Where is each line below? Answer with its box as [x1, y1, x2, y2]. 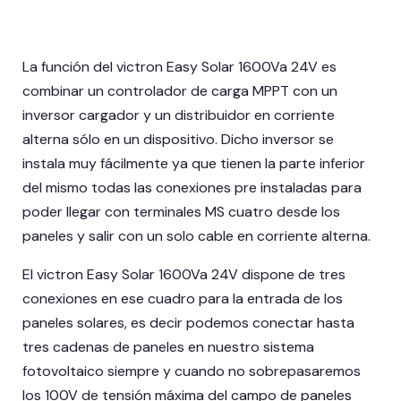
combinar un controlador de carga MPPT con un [22, 81, 337, 101]
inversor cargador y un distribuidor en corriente [22, 106, 335, 125]
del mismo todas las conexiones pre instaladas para [22, 178, 362, 198]
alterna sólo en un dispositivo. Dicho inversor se [22, 130, 334, 149]
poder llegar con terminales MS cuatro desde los [22, 202, 340, 222]
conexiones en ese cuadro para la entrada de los [22, 289, 343, 309]
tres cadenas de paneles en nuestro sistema [22, 337, 314, 357]
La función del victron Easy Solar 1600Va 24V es [22, 57, 337, 77]
